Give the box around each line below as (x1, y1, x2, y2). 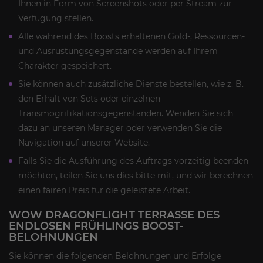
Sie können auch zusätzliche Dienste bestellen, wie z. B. (18, 79, 244, 89)
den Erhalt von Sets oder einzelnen (18, 93, 160, 104)
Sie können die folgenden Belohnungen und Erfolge (9, 251, 221, 261)
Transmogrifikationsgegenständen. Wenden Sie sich (18, 108, 233, 119)
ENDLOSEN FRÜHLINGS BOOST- (9, 220, 184, 232)
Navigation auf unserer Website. (18, 137, 150, 148)
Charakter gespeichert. (18, 60, 112, 71)
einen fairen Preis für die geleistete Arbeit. (18, 185, 190, 195)
